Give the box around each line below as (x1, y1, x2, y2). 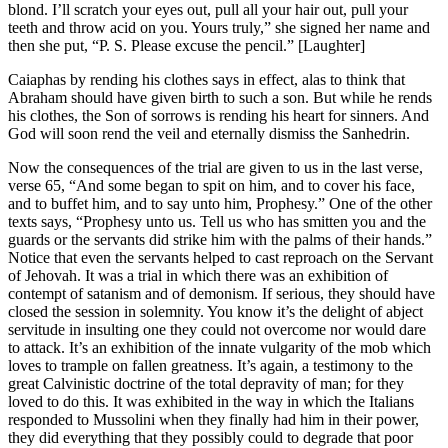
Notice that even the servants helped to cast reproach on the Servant (8, 248, 433, 266)
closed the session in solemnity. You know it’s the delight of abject (8, 302, 423, 320)
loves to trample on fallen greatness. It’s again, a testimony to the (8, 356, 413, 374)
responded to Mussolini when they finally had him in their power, (8, 410, 419, 428)
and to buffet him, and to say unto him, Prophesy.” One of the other (8, 194, 432, 212)
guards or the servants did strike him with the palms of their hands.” (8, 230, 432, 248)
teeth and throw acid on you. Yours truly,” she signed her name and (8, 18, 430, 36)
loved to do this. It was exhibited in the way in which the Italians (8, 392, 414, 410)
